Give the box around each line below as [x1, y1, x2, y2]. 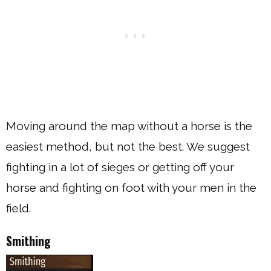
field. [6, 201, 31, 215]
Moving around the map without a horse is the [6, 119, 252, 132]
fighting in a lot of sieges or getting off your [6, 160, 234, 174]
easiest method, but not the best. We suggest [6, 139, 250, 153]
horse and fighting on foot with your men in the [6, 180, 256, 194]
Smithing [6, 231, 51, 250]
